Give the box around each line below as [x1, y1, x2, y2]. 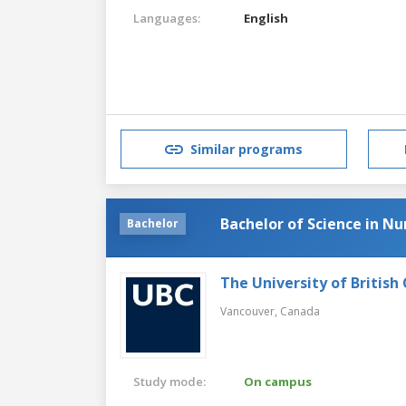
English [244, 9, 289, 26]
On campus [244, 372, 313, 390]
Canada [280, 303, 320, 319]
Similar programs [190, 140, 303, 159]
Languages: [133, 9, 200, 26]
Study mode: [133, 372, 206, 390]
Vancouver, [220, 303, 280, 319]
